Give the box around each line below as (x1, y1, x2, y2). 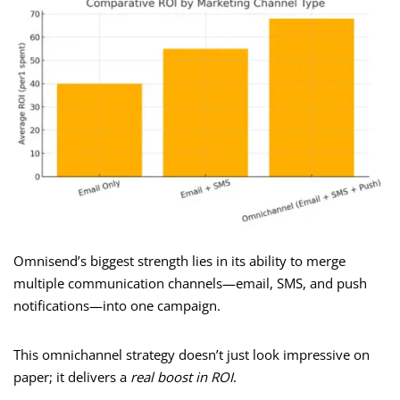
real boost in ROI (130, 368, 233, 387)
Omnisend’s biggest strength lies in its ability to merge (13, 252, 346, 271)
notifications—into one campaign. (13, 296, 221, 315)
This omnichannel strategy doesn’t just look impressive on (13, 346, 370, 364)
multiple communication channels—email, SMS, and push (13, 274, 367, 293)
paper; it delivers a (13, 368, 130, 387)
